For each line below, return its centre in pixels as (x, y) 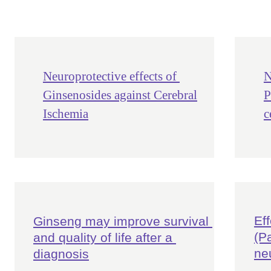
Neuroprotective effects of (111, 76)
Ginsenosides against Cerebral (120, 95)
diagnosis (61, 254)
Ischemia (65, 114)
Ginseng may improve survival (122, 221)
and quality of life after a (104, 237)
